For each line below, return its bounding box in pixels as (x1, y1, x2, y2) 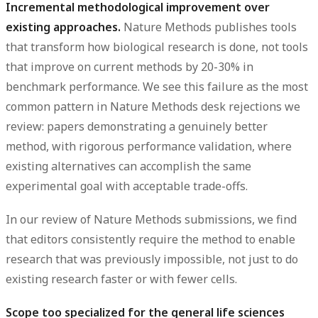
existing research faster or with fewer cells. (6, 270, 237, 287)
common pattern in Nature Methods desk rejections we (6, 98, 300, 114)
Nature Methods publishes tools (121, 18, 297, 35)
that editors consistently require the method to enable (6, 231, 295, 247)
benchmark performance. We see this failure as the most (6, 78, 308, 94)
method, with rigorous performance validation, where (6, 138, 292, 154)
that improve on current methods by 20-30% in (6, 58, 253, 75)
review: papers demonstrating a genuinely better (6, 118, 268, 134)
